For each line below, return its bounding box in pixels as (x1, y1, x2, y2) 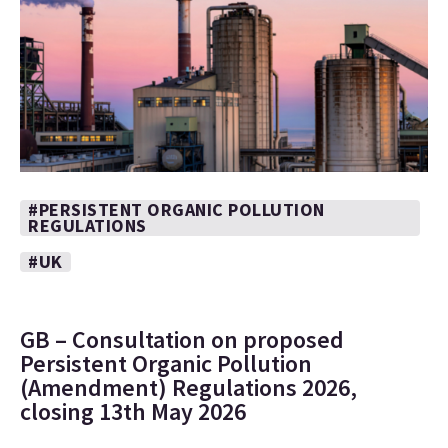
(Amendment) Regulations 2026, (20, 372, 357, 403)
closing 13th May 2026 (20, 396, 246, 427)
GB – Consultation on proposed (20, 324, 344, 355)
